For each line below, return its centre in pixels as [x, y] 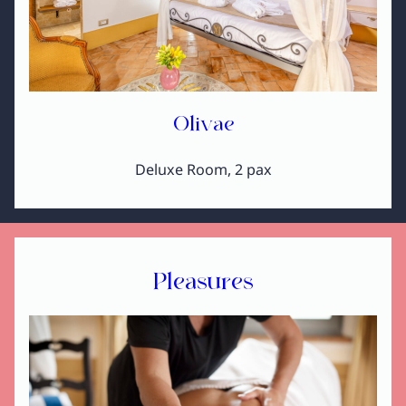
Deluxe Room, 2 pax [203, 169]
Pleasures [203, 283]
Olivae [203, 126]
